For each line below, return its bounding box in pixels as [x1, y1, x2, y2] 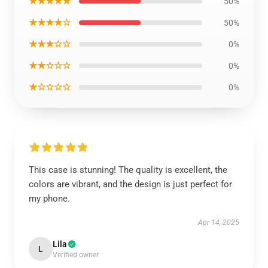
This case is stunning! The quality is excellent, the [29, 165, 227, 175]
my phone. [29, 193, 70, 204]
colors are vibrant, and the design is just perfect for [29, 179, 232, 190]
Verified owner [53, 251, 99, 259]
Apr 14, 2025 [198, 218, 239, 227]
